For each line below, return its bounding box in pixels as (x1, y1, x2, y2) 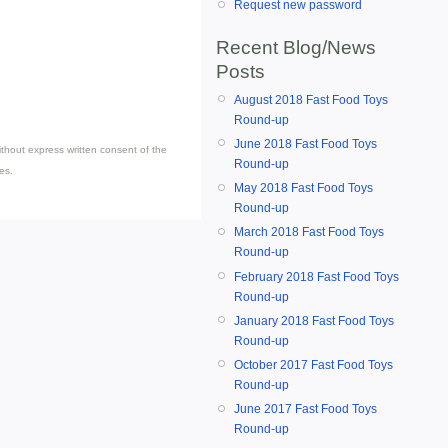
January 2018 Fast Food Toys (234, 313, 394, 328)
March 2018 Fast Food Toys (234, 225, 384, 240)
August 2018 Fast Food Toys (234, 92, 388, 107)
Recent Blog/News (216, 36, 376, 58)
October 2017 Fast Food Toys (234, 357, 393, 372)
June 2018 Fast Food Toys (234, 136, 377, 151)
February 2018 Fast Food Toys (234, 269, 399, 284)
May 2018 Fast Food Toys (234, 181, 373, 196)
